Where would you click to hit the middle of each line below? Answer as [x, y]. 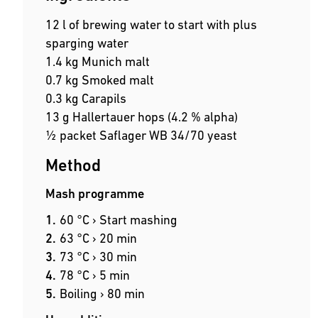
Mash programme [95, 194]
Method [73, 165]
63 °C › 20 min [98, 238]
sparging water [87, 43]
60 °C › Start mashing [119, 220]
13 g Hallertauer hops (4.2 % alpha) [142, 117]
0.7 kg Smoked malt [100, 80]
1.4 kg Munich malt [98, 62]
